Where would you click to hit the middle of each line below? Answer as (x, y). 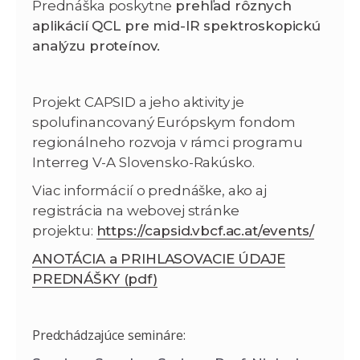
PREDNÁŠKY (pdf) (95, 278)
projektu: (64, 230)
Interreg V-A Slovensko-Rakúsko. (143, 162)
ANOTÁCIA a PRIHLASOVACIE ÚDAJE (159, 258)
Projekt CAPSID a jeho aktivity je (139, 102)
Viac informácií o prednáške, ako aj (149, 190)
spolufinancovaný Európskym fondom (164, 122)
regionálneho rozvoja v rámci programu (168, 142)
